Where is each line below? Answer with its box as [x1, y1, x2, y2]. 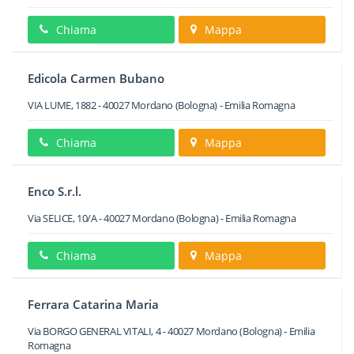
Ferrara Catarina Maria [28, 296, 159, 312]
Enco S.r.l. [28, 183, 81, 199]
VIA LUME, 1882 [28, 98, 96, 112]
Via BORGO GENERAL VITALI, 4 [28, 324, 161, 338]
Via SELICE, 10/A [28, 211, 97, 225]
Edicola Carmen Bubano [28, 70, 164, 86]
